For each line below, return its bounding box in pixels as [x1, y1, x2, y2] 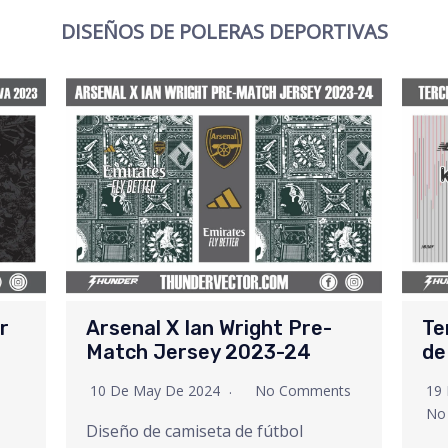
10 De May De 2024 [90, 381, 225, 401]
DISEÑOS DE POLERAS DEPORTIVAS [60, 17, 388, 45]
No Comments [255, 381, 352, 401]
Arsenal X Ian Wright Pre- [86, 316, 333, 341]
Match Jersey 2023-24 [86, 340, 312, 365]
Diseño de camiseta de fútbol [86, 420, 304, 443]
